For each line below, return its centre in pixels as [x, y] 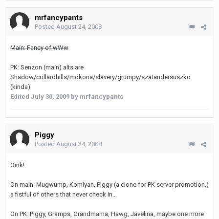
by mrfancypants [96, 97]
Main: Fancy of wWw [39, 48]
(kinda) [20, 87]
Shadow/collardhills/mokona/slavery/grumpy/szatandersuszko [100, 77]
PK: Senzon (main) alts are [47, 67]
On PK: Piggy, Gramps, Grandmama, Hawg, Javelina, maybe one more [107, 214]
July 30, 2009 [50, 97]
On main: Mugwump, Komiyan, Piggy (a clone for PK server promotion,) [109, 185]
